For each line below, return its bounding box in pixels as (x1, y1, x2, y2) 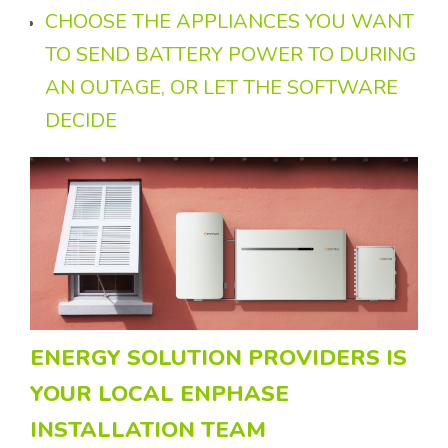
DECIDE (45, 107, 122, 135)
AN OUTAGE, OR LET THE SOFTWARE (45, 74, 398, 102)
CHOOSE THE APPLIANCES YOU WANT (45, 8, 414, 36)
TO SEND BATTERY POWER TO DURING (45, 41, 416, 69)
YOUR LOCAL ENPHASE (30, 378, 289, 409)
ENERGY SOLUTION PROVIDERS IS (30, 342, 407, 373)
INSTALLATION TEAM (30, 414, 272, 445)
